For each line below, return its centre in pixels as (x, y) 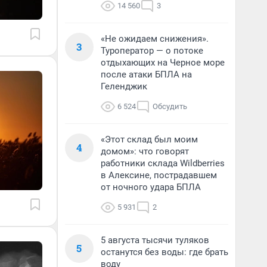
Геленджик (124, 86)
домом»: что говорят (145, 151)
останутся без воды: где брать (164, 252)
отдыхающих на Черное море (163, 63)
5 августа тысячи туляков (155, 240)
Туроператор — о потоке (152, 51)
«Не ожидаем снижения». (155, 39)
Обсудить (170, 106)
